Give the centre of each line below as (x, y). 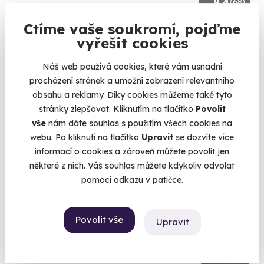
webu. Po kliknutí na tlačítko (86, 137)
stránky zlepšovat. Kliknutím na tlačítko (117, 109)
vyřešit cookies (132, 43)
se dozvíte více (204, 137)
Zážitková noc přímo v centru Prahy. (81, 50)
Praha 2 (44, 69)
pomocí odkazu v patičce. (132, 179)
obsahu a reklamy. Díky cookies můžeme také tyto (132, 95)
